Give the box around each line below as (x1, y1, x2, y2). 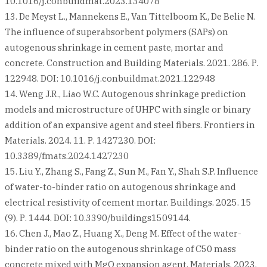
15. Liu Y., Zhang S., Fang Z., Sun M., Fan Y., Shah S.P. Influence (5, 166, 258, 178)
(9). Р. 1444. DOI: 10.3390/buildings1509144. (5, 212, 191, 224)
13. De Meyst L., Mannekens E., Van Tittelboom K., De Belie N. (5, 11, 255, 23)
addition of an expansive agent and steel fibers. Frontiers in (5, 119, 255, 131)
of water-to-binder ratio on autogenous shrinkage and (5, 181, 236, 193)
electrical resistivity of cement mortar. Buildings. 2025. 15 (5, 197, 252, 209)
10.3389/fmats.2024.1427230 (5, 150, 129, 162)
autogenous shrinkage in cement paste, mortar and (5, 42, 223, 54)
